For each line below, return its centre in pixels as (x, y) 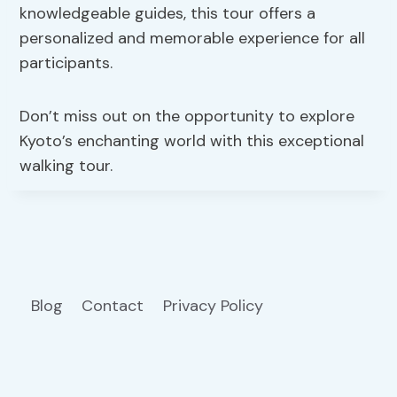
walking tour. (66, 165)
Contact (113, 305)
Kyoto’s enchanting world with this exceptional (192, 140)
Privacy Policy (215, 305)
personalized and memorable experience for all (193, 38)
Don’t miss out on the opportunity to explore (187, 116)
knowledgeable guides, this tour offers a (168, 13)
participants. (66, 62)
